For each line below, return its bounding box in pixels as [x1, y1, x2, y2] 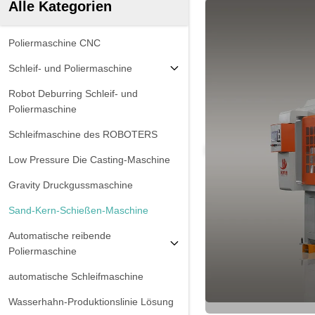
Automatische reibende [8, 230, 111, 241]
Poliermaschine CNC [8, 37, 101, 49]
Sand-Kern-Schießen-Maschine [8, 205, 148, 216]
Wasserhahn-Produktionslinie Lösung [8, 296, 174, 307]
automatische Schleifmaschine [8, 271, 143, 282]
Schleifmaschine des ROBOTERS [8, 129, 157, 140]
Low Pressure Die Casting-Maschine [8, 154, 170, 165]
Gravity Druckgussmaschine [8, 179, 133, 191]
